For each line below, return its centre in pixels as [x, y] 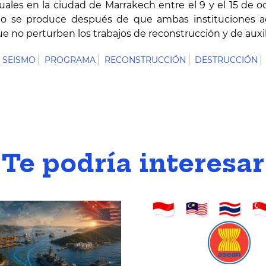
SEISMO [19, 60]
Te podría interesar [133, 164]
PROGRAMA [70, 60]
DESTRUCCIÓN [226, 60]
